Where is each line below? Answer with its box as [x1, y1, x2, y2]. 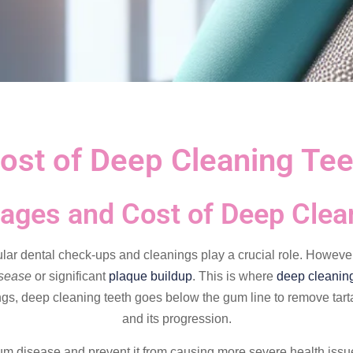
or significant [32, 269, 109, 284]
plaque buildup [109, 269, 192, 284]
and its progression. [121, 312, 232, 326]
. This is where [192, 269, 277, 284]
